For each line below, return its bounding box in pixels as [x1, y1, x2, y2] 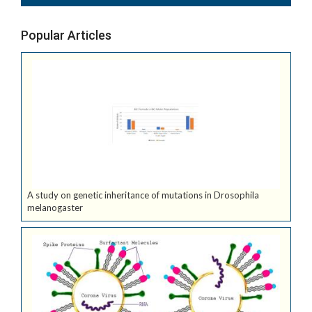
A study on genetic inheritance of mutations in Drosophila [27, 189, 259, 201]
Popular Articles [21, 28, 111, 42]
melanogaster [27, 202, 83, 214]
